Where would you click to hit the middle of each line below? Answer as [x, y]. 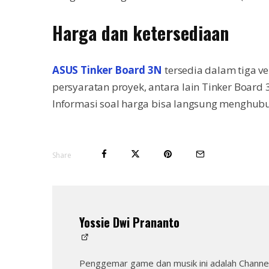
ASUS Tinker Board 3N [107, 70]
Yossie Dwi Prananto [129, 222]
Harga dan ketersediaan [141, 33]
